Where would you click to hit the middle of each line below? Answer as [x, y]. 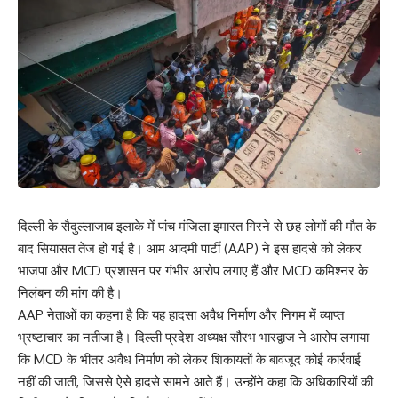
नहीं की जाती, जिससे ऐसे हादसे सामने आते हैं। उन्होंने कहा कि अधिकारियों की [195, 381]
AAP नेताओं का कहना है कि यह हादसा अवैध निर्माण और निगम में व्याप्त [181, 314]
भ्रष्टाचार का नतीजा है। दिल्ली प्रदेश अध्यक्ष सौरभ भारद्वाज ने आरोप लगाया [193, 337]
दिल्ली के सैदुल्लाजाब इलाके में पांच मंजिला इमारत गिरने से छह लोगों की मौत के [197, 226]
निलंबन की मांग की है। [70, 292]
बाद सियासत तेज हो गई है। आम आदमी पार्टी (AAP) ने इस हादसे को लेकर [190, 248]
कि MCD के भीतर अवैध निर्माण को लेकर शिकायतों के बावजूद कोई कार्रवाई [189, 359]
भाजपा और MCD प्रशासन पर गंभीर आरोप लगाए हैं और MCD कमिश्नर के [193, 270]
